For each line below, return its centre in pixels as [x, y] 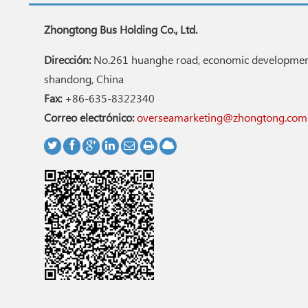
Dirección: [67, 60]
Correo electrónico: [89, 118]
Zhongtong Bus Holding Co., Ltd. [120, 30]
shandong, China [84, 80]
